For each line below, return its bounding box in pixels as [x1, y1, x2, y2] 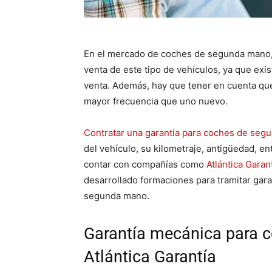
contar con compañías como [84, 158, 206, 171]
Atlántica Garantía [84, 247, 216, 267]
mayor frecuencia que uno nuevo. [84, 95, 228, 107]
